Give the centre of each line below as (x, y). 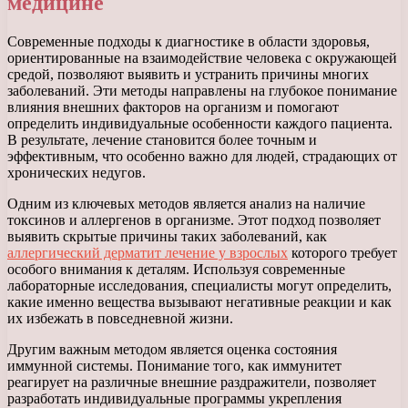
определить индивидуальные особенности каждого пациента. (200, 124)
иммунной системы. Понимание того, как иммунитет (174, 366)
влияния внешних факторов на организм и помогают (173, 107)
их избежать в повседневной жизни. (120, 319)
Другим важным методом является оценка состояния (172, 350)
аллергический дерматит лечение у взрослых (148, 253)
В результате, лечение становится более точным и (162, 140)
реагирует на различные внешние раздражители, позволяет (192, 382)
